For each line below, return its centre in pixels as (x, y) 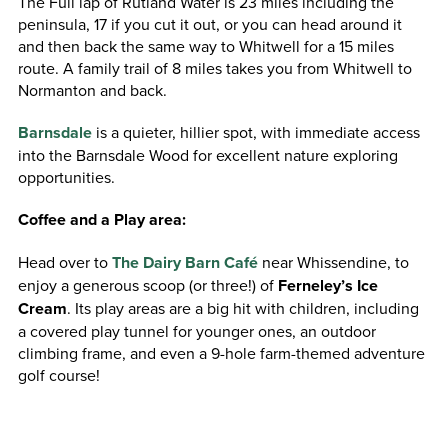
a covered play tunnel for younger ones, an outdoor (196, 330)
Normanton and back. (92, 89)
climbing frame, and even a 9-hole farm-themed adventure (221, 352)
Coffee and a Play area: (101, 219)
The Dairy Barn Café (184, 262)
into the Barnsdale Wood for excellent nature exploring (207, 154)
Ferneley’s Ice (327, 285)
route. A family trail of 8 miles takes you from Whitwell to (214, 67)
